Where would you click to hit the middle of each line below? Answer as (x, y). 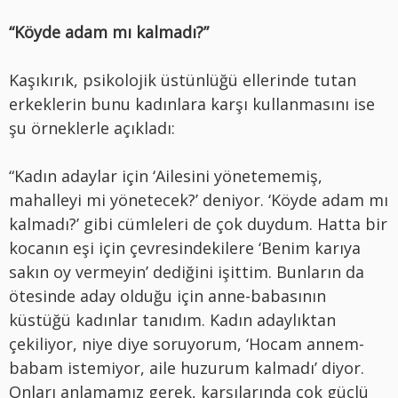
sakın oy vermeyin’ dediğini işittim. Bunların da (187, 272)
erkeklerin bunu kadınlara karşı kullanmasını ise (192, 104)
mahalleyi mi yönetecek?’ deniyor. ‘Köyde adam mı (199, 200)
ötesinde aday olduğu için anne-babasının (167, 296)
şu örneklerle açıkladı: (92, 128)
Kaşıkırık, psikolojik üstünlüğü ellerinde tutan (183, 80)
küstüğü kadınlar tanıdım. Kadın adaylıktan (172, 320)
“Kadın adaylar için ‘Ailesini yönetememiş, (166, 176)
